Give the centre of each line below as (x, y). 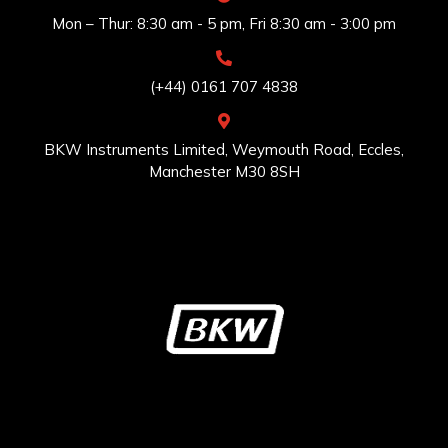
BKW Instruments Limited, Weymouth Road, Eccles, (224, 149)
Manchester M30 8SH (224, 171)
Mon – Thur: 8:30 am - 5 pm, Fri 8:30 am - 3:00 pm (224, 23)
